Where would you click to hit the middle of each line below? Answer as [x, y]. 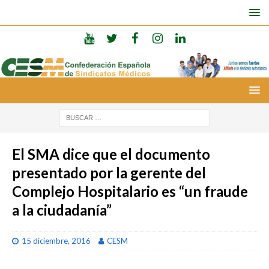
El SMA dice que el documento [111, 154]
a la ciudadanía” [62, 210]
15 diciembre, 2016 [56, 240]
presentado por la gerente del [109, 172]
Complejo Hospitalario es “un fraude [130, 191]
